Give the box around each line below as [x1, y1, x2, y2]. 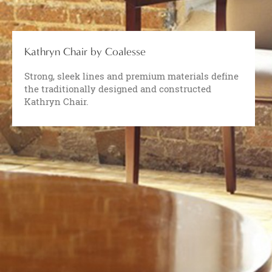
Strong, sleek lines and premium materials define [24, 70, 239, 83]
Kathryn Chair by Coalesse [24, 46, 146, 58]
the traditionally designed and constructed [24, 83, 211, 95]
